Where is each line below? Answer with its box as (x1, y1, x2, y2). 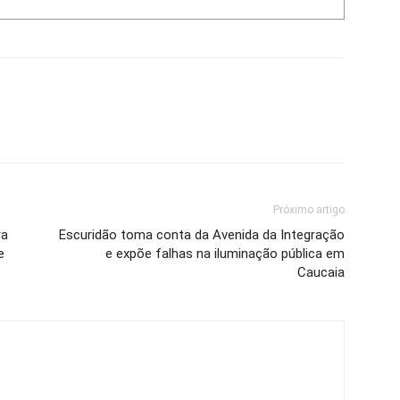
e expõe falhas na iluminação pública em (105, 245, 345, 262)
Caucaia (297, 263, 345, 280)
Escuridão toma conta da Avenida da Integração (59, 226, 345, 243)
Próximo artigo (273, 203, 345, 216)
